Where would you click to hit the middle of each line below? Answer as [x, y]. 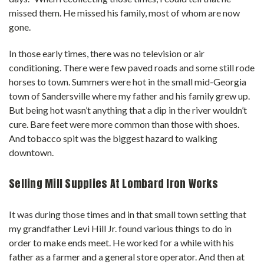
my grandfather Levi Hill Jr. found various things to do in [120, 229]
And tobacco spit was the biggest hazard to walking [113, 138]
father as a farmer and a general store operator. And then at [127, 257]
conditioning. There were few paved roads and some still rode [132, 68]
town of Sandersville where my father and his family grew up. [129, 96]
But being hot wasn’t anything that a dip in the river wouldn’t [128, 110]
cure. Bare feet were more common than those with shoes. [124, 124]
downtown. [31, 153]
